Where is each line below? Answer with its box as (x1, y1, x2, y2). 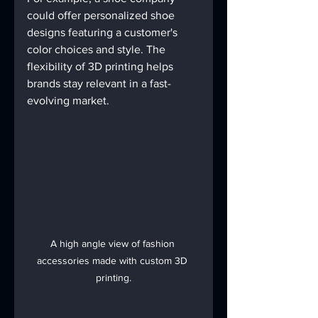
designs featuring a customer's (27, 26, 180, 38)
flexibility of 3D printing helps (27, 60, 176, 72)
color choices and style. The (27, 43, 168, 55)
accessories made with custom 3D (37, 254, 190, 266)
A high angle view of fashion (50, 237, 177, 249)
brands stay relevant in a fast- (27, 77, 171, 89)
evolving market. (27, 94, 109, 106)
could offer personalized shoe (27, 9, 177, 21)
